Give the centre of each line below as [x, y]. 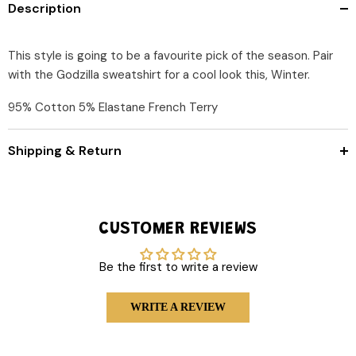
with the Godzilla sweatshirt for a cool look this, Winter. [161, 75]
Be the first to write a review [178, 267]
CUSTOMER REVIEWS [178, 230]
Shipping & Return [65, 151]
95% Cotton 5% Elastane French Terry [113, 107]
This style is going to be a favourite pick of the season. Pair [170, 56]
